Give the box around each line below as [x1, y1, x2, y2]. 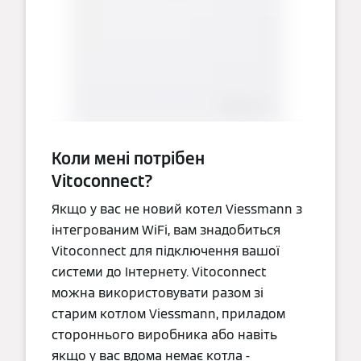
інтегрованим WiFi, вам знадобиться [52, 221, 280, 239]
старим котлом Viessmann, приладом [52, 305, 285, 322]
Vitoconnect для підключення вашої [52, 242, 280, 259]
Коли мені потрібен [52, 147, 205, 169]
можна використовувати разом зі [52, 284, 263, 301]
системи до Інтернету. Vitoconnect [52, 263, 267, 280]
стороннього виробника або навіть [52, 326, 277, 343]
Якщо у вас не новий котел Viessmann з [52, 200, 302, 218]
